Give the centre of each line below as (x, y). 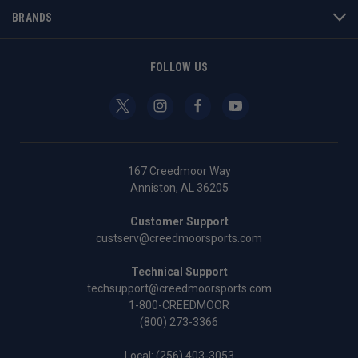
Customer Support (179, 221)
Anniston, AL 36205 (179, 187)
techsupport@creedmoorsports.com (179, 288)
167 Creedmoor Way (179, 171)
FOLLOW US (179, 67)
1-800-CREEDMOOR (179, 305)
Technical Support (179, 271)
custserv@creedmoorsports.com (179, 238)
